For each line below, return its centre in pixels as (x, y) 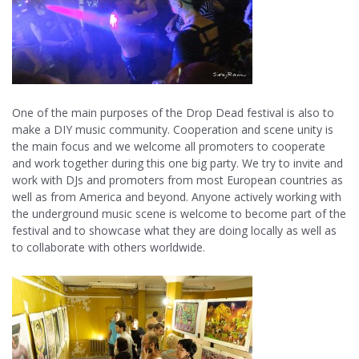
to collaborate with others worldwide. (109, 248)
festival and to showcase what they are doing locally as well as (174, 231)
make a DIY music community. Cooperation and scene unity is (173, 130)
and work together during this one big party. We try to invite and (177, 163)
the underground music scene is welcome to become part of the (179, 214)
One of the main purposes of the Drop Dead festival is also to (173, 113)
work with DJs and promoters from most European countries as (177, 180)
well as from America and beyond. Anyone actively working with (177, 197)
